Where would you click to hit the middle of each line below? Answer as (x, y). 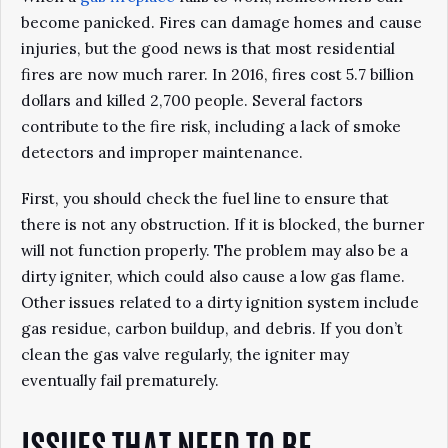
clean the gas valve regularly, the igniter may (185, 354)
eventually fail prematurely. (120, 380)
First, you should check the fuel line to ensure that (205, 198)
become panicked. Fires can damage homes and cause (221, 22)
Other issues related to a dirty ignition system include (220, 302)
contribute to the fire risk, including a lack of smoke (211, 126)
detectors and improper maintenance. (164, 152)
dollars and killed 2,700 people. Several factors (192, 100)
